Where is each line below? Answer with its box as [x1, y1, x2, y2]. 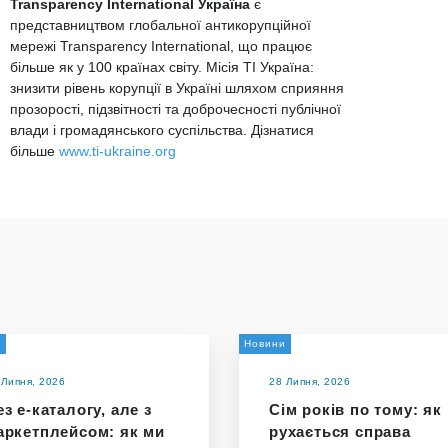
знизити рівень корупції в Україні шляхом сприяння [10, 80, 344, 96]
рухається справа [269, 423, 411, 440]
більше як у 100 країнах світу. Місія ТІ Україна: [10, 59, 314, 75]
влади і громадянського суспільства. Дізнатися [10, 122, 314, 138]
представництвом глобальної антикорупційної [10, 17, 311, 33]
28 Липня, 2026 [269, 376, 350, 387]
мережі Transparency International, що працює [10, 38, 312, 54]
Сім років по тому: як [269, 401, 442, 418]
